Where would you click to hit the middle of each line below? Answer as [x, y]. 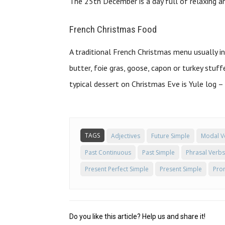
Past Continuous [108, 153]
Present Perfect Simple [117, 169]
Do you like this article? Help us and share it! [137, 217]
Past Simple [158, 153]
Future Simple [171, 136]
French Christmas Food [113, 30]
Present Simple [181, 169]
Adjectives [126, 136]
